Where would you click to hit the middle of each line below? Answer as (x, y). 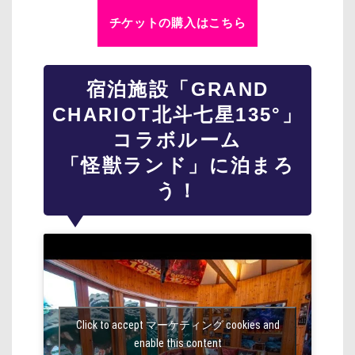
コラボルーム (177, 140)
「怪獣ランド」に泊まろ (177, 166)
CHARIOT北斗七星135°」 (177, 115)
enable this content (177, 344)
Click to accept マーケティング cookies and (177, 325)
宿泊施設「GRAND (177, 90)
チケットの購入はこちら (177, 23)
